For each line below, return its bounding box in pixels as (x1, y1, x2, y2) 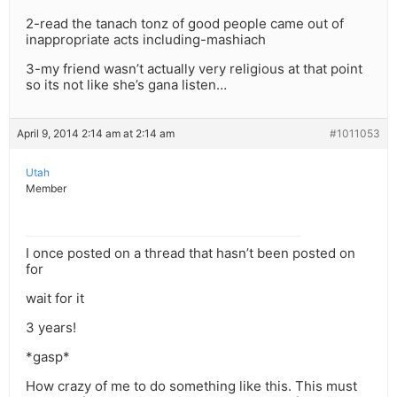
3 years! (26, 319, 76, 337)
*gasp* (26, 348, 70, 366)
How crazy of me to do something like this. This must (26, 378, 357, 395)
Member (26, 182, 66, 196)
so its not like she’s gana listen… (26, 76, 227, 94)
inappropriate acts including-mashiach (26, 31, 266, 49)
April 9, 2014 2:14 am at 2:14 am (17, 127, 175, 141)
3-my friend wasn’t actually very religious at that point (26, 60, 362, 78)
